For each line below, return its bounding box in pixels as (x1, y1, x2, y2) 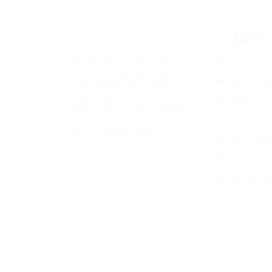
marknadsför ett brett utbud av (71, 66, 185, 80)
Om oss (228, 113, 257, 127)
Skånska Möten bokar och (71, 54, 168, 68)
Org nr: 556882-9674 (71, 124, 158, 138)
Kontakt (228, 152, 257, 166)
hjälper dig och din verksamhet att (71, 89, 195, 103)
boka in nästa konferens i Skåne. (71, 100, 191, 114)
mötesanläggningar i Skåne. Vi (71, 77, 182, 91)
